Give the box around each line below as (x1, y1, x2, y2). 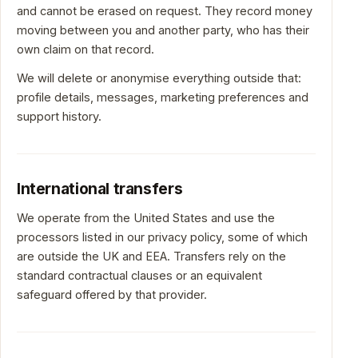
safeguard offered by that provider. (17, 288, 207, 301)
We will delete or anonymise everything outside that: (17, 71, 301, 85)
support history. (17, 109, 101, 123)
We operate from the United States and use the (17, 211, 275, 225)
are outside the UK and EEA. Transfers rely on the (17, 249, 286, 263)
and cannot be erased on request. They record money (17, 4, 312, 18)
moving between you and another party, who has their (17, 23, 309, 37)
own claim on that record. (17, 42, 154, 56)
